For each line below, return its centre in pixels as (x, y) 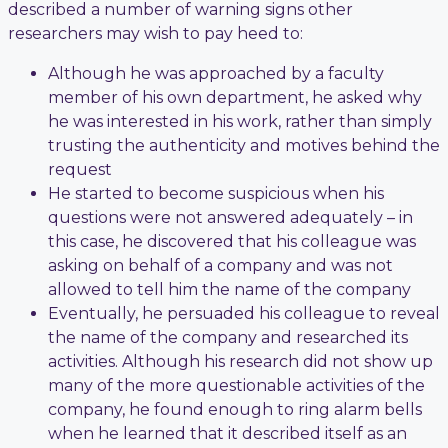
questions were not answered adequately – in (230, 217)
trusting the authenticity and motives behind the (244, 145)
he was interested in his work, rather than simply (240, 121)
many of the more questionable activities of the (236, 385)
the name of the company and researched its (228, 337)
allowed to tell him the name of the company (229, 289)
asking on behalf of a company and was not (220, 265)
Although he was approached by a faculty (216, 73)
